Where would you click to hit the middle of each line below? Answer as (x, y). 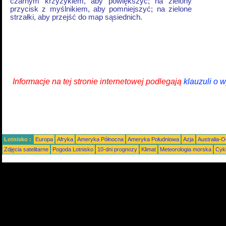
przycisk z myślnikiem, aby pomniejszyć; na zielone (101, 9)
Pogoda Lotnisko (73, 149)
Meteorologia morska (186, 149)
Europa (44, 139)
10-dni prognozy (117, 149)
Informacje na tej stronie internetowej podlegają (98, 81)
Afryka (65, 139)
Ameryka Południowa (153, 139)
